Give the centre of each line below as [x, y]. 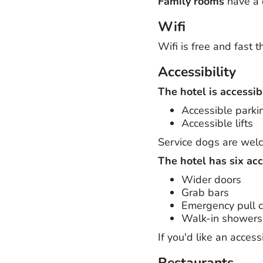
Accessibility [197, 72]
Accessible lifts [217, 123]
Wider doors [211, 179]
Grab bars [205, 192]
